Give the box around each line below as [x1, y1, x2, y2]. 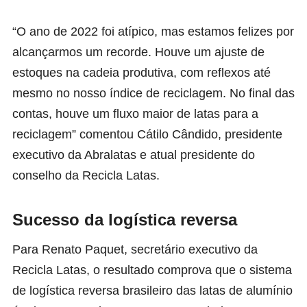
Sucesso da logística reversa [12, 210, 237, 229]
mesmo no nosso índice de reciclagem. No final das [12, 86, 295, 100]
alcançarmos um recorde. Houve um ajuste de [12, 45, 265, 59]
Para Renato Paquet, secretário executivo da [12, 242, 258, 256]
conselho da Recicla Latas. [12, 168, 160, 182]
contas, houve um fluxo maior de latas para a [12, 106, 258, 121]
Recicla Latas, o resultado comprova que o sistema [12, 262, 292, 277]
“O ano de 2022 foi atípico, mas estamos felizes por [12, 24, 294, 38]
